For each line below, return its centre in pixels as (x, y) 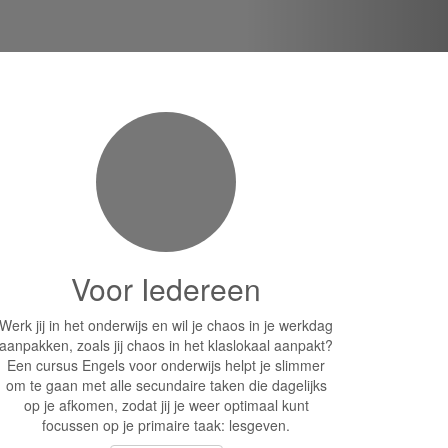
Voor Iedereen (166, 288)
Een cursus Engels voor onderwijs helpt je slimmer (166, 365)
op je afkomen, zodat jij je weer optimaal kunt (166, 405)
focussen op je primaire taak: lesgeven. (166, 425)
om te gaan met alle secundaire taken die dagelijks (166, 385)
